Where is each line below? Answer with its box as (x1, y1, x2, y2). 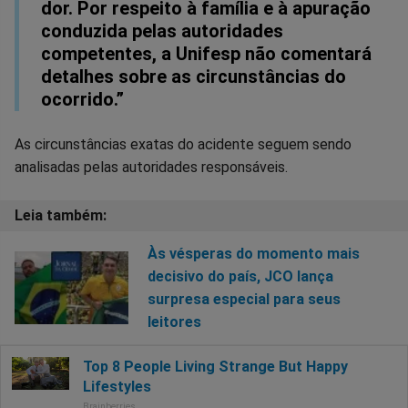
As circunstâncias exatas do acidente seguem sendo (15, 136, 352, 154)
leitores (147, 313, 201, 331)
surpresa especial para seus (147, 291, 341, 309)
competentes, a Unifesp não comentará (41, 43, 372, 66)
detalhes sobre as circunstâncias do (41, 66, 346, 88)
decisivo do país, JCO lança (147, 268, 333, 286)
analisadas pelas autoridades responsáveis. (15, 158, 288, 177)
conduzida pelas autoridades (41, 20, 283, 43)
